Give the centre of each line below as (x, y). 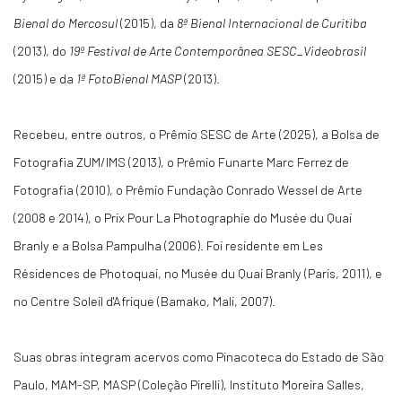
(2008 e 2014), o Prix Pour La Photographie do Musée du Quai (183, 217)
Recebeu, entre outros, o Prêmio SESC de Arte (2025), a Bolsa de (197, 134)
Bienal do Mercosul (66, 22)
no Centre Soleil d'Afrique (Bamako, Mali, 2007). (146, 301)
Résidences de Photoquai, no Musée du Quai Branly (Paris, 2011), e (198, 273)
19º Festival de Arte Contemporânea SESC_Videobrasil (218, 50)
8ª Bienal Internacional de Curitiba (272, 22)
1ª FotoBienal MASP (129, 78)
